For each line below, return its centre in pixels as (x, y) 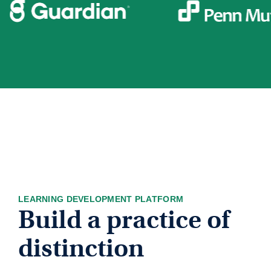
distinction (81, 248)
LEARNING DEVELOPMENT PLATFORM (101, 199)
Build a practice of (124, 220)
